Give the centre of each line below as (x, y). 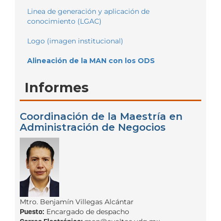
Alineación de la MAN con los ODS (91, 60)
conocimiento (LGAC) (64, 21)
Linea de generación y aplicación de (88, 11)
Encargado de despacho (87, 211)
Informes (57, 87)
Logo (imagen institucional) (75, 41)
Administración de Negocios (93, 127)
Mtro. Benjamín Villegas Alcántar (77, 202)
